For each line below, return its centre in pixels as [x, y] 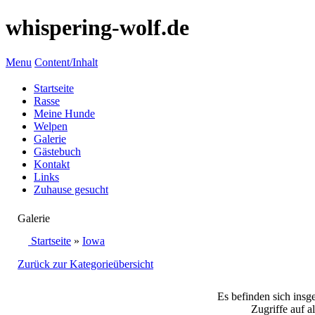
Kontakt [52, 164]
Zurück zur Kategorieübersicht [85, 264]
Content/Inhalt [66, 62]
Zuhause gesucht [71, 189]
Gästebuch [57, 151]
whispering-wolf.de [97, 28]
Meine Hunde [64, 113]
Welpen [51, 126]
